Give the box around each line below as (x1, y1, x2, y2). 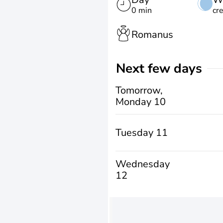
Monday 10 (115, 95, 166, 109)
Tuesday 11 (115, 126, 168, 139)
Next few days (125, 60, 202, 77)
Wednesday (115, 157, 170, 171)
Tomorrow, (115, 83, 163, 97)
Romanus (131, 27, 173, 41)
